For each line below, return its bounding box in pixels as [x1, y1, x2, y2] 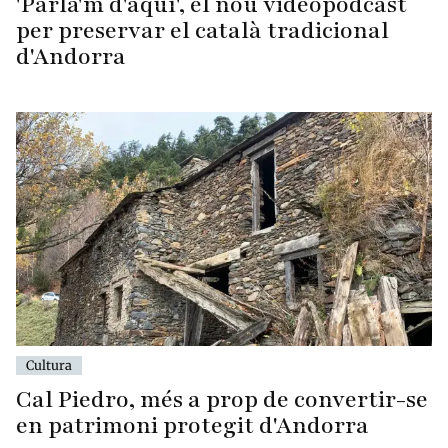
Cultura [26, 356, 72, 373]
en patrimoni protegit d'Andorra [16, 409, 369, 441]
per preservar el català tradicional [16, 15, 389, 47]
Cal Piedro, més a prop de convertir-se [16, 383, 428, 415]
